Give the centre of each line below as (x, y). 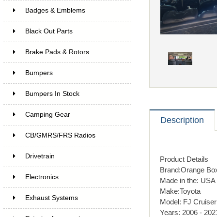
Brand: (170, 170)
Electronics (42, 177)
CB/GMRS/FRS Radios (60, 135)
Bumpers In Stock (52, 93)
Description (182, 120)
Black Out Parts (49, 31)
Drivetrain (40, 156)
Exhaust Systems (51, 198)
